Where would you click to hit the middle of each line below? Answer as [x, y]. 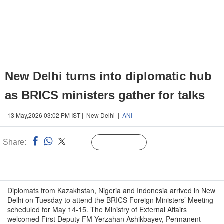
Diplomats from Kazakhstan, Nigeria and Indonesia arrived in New [111, 190]
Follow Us [127, 143]
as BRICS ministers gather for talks [105, 95]
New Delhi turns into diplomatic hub [108, 76]
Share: [15, 142]
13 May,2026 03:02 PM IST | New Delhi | [65, 115]
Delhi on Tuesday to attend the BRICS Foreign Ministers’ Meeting [110, 200]
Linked [79, 143]
